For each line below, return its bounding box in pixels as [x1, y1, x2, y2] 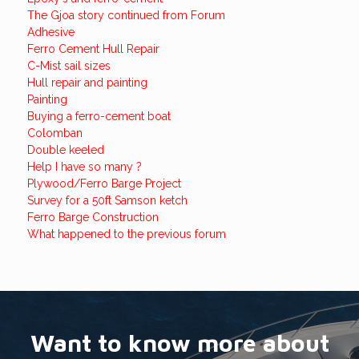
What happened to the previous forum [26, 228, 226, 240]
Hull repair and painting [26, 76, 147, 89]
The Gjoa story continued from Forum [26, 9, 225, 22]
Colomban [26, 127, 83, 139]
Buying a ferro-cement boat [26, 110, 171, 123]
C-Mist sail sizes [26, 59, 111, 72]
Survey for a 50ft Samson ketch [26, 194, 188, 207]
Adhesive [26, 26, 75, 38]
